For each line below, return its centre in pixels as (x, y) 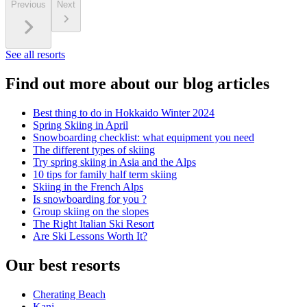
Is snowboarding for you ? (90, 199)
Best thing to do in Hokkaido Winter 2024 (124, 113)
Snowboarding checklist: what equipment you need (144, 138)
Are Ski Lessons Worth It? (90, 236)
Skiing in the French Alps (88, 187)
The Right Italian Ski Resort (94, 224)
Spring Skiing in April (81, 125)
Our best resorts (63, 265)
